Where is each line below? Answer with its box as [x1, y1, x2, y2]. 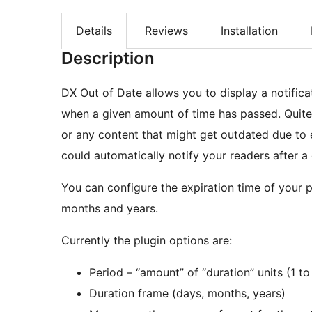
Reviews [145, 24, 188, 38]
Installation [221, 24, 278, 38]
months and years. [61, 201, 158, 216]
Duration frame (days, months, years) [89, 286, 286, 301]
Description [61, 48, 155, 69]
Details [76, 24, 112, 38]
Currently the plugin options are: [61, 233, 232, 248]
